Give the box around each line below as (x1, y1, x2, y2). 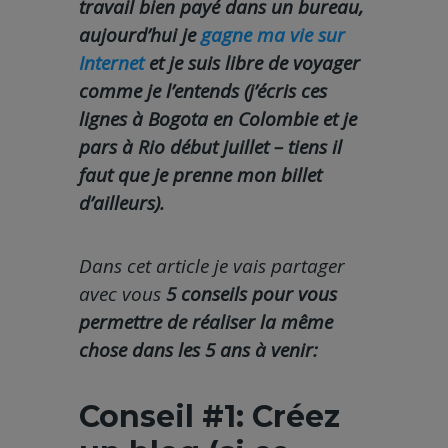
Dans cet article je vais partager (79, 253, 345, 280)
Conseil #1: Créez (79, 398, 340, 436)
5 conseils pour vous (161, 281, 337, 308)
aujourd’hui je (79, 22, 201, 49)
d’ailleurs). (79, 190, 165, 217)
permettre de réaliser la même (79, 309, 333, 336)
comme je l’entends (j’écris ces (79, 78, 327, 105)
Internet (79, 50, 144, 77)
